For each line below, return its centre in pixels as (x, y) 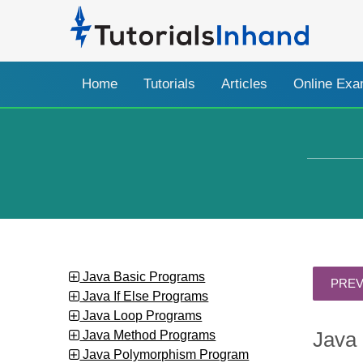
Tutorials (170, 83)
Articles (245, 83)
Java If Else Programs (144, 295)
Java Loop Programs (141, 315)
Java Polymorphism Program (164, 354)
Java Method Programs (148, 334)
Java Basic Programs (143, 276)
